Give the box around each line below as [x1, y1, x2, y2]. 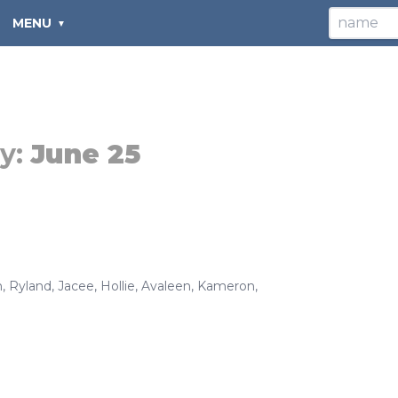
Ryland [9, 278, 52, 294]
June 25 [30, 138, 140, 171]
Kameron [197, 278, 255, 294]
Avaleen [141, 278, 191, 294]
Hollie [100, 278, 135, 294]
